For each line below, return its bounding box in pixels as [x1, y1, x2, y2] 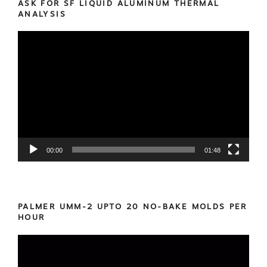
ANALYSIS [18, 9, 66, 18]
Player [17, 46, 44, 58]
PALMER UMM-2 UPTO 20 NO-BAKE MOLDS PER [18, 202, 247, 212]
